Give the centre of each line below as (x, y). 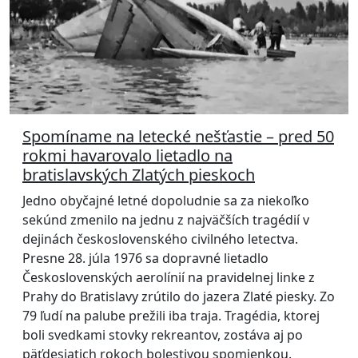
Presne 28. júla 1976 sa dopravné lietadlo (145, 259)
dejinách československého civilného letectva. (160, 239)
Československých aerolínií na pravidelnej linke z (169, 278)
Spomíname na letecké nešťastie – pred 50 (178, 137)
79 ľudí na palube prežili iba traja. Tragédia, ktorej (171, 316)
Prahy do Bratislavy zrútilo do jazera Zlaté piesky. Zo (179, 297)
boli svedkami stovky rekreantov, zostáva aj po (163, 335)
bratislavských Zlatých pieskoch (139, 175)
